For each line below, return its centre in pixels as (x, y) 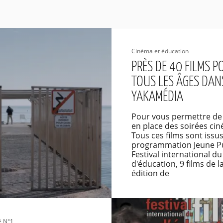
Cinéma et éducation (160, 51)
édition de (150, 173)
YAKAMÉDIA (157, 97)
